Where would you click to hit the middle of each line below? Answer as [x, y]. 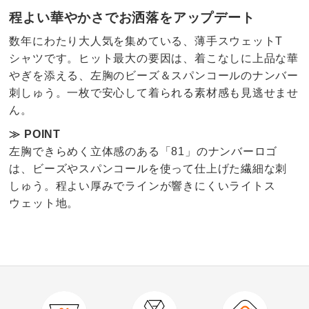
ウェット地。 [44, 203]
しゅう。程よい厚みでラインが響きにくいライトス [142, 186]
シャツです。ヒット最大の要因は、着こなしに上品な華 [154, 58]
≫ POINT [35, 134]
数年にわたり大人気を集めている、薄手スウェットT [146, 41]
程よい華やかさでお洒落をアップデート [132, 17]
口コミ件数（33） [206, 281]
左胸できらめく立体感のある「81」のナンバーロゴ [143, 151]
